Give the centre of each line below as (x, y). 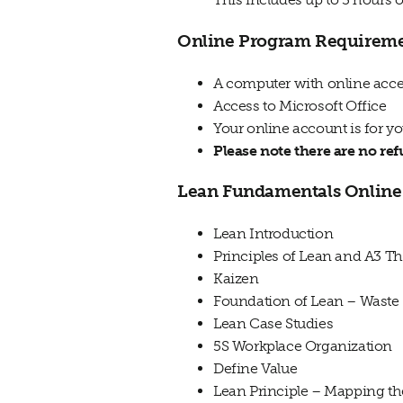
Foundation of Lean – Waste (306, 301)
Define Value (255, 369)
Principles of (256, 256)
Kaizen (236, 279)
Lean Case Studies (273, 324)
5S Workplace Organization (303, 346)
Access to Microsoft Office (300, 105)
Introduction (290, 234)
